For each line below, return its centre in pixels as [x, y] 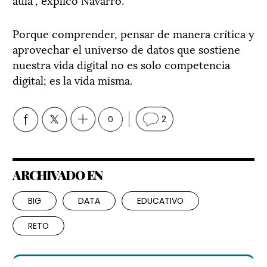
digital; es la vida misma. [72, 79]
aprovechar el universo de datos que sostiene [126, 48]
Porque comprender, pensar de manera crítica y [133, 33]
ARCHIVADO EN [58, 174]
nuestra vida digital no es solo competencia [121, 64]
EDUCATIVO [160, 201]
